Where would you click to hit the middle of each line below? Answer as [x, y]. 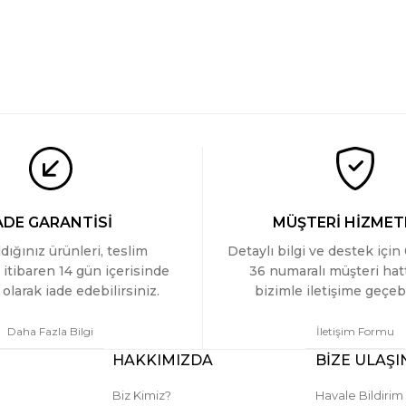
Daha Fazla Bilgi [50, 331]
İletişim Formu [355, 331]
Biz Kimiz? [142, 395]
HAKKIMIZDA [163, 360]
